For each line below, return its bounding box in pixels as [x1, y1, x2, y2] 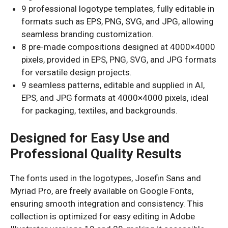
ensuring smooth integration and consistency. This [10, 198, 204, 209]
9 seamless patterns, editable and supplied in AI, [21, 80, 205, 90]
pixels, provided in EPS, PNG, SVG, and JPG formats [21, 54, 217, 65]
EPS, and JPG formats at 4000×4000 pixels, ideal [21, 93, 209, 103]
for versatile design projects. [21, 67, 132, 77]
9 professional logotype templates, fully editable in [21, 4, 215, 14]
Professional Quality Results [10, 146, 182, 161]
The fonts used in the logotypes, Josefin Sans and [10, 173, 201, 183]
